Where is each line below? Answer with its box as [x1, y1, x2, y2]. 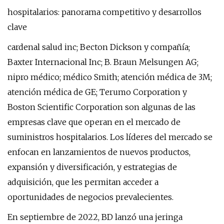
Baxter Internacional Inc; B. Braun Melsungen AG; [7, 57, 198, 67]
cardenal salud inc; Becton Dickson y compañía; [7, 42, 190, 52]
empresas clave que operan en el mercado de [7, 117, 180, 127]
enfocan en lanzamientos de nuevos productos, [7, 147, 190, 157]
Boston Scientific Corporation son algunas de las [7, 102, 195, 112]
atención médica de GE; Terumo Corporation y [7, 87, 187, 97]
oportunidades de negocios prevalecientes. [7, 192, 173, 202]
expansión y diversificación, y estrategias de [7, 162, 177, 172]
